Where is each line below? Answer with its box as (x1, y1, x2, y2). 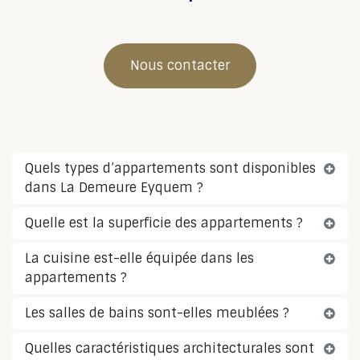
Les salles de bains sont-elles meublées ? (25, 305, 289, 322)
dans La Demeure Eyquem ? (25, 179, 203, 197)
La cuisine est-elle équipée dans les (25, 250, 254, 268)
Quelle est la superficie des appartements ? (25, 215, 303, 232)
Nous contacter (130, 57, 230, 75)
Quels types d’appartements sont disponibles (25, 160, 316, 178)
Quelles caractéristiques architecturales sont (25, 340, 314, 358)
